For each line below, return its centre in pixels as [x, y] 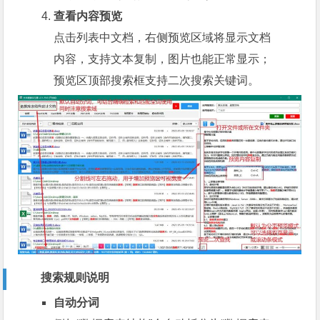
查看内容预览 [88, 16]
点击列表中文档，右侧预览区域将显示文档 [162, 38]
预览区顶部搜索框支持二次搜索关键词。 [157, 81]
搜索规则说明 [75, 278]
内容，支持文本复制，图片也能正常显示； [162, 59]
